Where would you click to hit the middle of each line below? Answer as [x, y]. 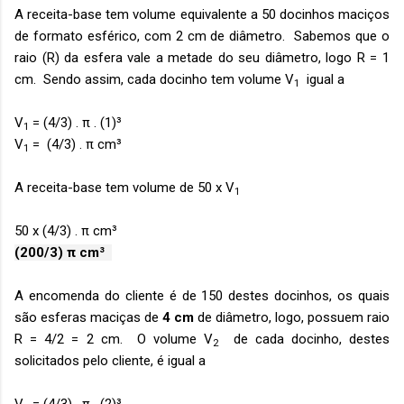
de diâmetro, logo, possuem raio [292, 317]
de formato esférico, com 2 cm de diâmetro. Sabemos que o [202, 36]
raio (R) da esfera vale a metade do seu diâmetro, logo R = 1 [202, 58]
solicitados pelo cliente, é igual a [110, 361]
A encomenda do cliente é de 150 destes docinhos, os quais [202, 296]
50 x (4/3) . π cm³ [69, 231]
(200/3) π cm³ [63, 252]
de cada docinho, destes [304, 339]
